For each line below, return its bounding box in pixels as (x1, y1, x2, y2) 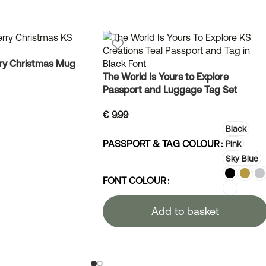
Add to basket (151, 205, 219, 218)
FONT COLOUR (103, 175, 166, 186)
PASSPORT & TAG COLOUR (103, 138, 220, 149)
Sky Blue (226, 153, 258, 163)
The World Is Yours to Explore (103, 71, 229, 83)
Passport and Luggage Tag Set (103, 84, 237, 96)
